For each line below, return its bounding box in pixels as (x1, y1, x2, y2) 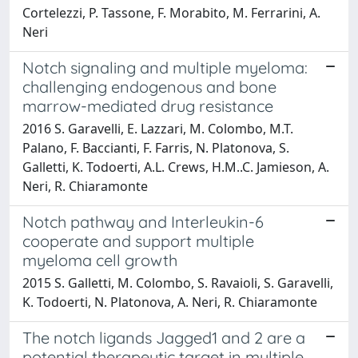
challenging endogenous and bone (22, 76, 276, 97)
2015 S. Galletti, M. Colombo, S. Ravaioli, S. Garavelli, (22, 273, 333, 292)
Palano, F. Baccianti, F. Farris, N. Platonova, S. (22, 138, 289, 157)
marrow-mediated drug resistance (22, 95, 273, 116)
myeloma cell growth (22, 249, 177, 270)
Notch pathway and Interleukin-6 (22, 211, 264, 232)
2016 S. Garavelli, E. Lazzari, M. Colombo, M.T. (22, 119, 293, 137)
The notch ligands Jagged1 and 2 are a (22, 327, 305, 348)
